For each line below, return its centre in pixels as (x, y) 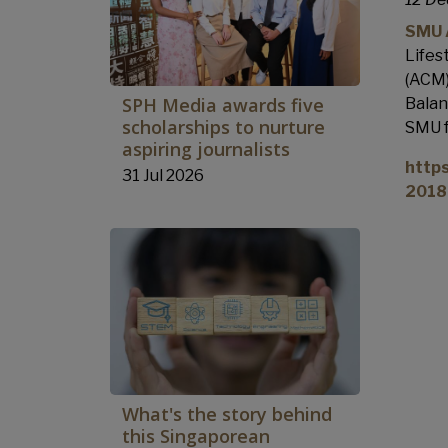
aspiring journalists (206, 149)
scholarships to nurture (223, 127)
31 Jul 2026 (163, 176)
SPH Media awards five (223, 105)
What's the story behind (227, 414)
